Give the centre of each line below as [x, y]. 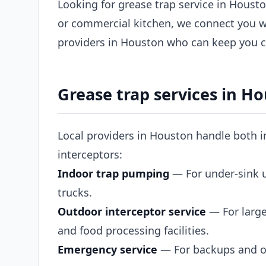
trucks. [75, 192]
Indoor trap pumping [113, 173]
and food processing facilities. [133, 230]
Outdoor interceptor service [132, 211]
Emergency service [107, 249]
